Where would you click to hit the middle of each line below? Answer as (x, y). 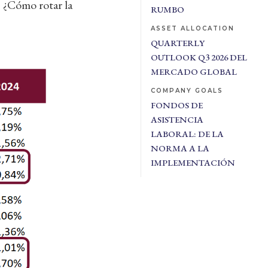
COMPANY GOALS (187, 91)
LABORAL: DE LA (187, 134)
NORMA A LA (180, 148)
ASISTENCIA (177, 119)
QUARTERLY (177, 43)
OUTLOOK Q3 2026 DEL (199, 57)
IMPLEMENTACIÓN (193, 162)
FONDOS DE (176, 105)
